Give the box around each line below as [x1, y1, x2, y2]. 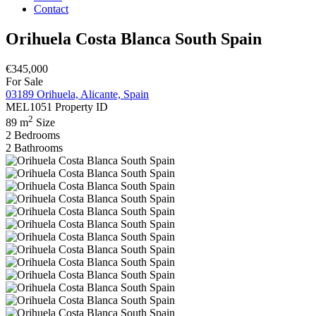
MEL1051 [6, 100, 52, 113]
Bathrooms [14, 142, 63, 154]
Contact [34, 3, 68, 15]
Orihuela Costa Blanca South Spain [6, 29, 262, 48]
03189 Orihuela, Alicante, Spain [6, 87, 149, 100]
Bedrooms [14, 129, 60, 142]
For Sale [6, 75, 43, 87]
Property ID [55, 100, 108, 113]
